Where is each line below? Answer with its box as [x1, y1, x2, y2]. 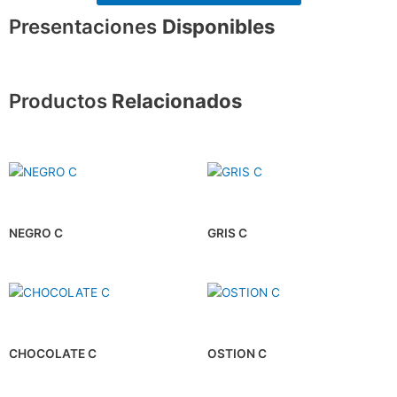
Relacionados [107, 88, 242, 113]
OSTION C [207, 346, 267, 361]
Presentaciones [9, 14, 162, 39]
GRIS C [207, 225, 247, 240]
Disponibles [162, 14, 275, 39]
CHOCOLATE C [9, 346, 97, 361]
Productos [9, 88, 107, 113]
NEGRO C [9, 225, 63, 240]
